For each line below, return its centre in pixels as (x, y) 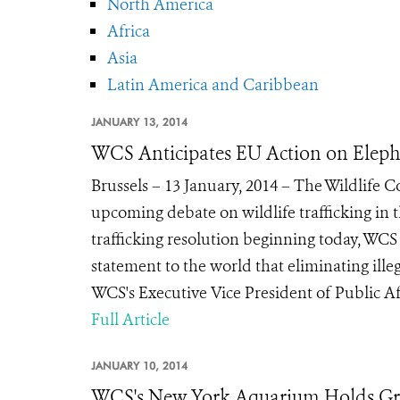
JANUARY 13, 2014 (139, 122)
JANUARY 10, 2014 (139, 366)
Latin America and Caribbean (213, 85)
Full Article (130, 320)
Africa (129, 31)
